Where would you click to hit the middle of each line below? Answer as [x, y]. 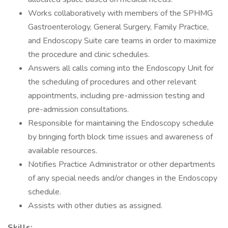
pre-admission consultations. [78, 109]
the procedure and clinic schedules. [89, 54]
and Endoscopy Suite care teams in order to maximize [122, 41]
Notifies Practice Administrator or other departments [122, 164]
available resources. [63, 151]
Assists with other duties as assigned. [95, 206]
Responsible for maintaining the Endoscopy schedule [121, 123]
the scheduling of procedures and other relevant [112, 82]
